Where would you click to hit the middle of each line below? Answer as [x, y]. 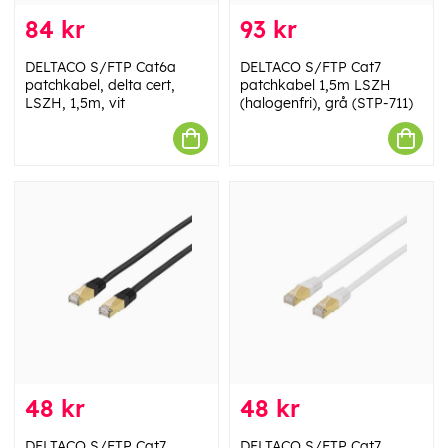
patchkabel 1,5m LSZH [315, 85]
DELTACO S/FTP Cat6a [100, 67]
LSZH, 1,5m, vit [75, 103]
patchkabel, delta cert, [100, 85]
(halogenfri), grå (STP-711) [326, 103]
